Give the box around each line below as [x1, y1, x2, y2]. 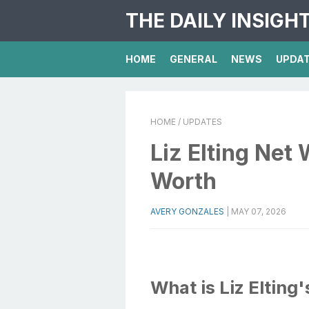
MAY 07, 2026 [231, 206, 286, 217]
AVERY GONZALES [150, 206, 224, 217]
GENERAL [170, 53, 217, 65]
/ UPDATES [176, 117, 222, 127]
